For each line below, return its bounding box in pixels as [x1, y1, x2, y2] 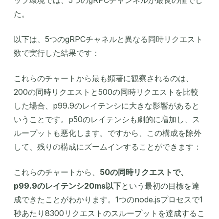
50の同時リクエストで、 [100, 167, 188, 177]
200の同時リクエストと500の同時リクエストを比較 [14, 87, 198, 97]
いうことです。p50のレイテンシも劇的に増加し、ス [14, 114, 200, 124]
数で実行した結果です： [14, 47, 100, 58]
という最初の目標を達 [121, 180, 199, 191]
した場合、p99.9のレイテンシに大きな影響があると [14, 100, 199, 110]
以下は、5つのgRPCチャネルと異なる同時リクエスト [14, 34, 203, 44]
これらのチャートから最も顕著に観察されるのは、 [14, 73, 194, 83]
